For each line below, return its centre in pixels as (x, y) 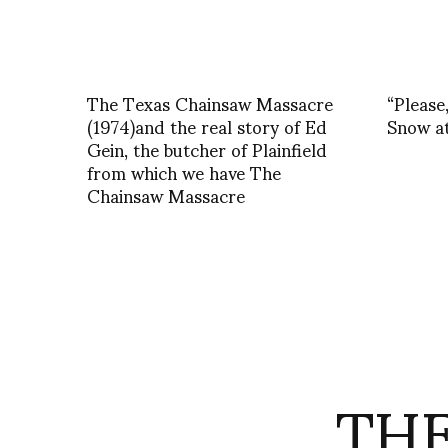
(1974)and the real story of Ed (207, 125)
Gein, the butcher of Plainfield (207, 148)
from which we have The (184, 171)
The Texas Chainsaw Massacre (210, 102)
